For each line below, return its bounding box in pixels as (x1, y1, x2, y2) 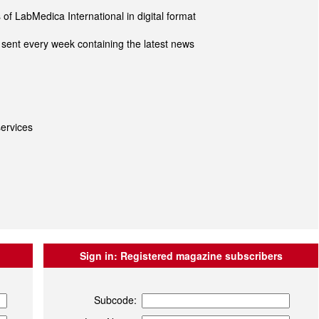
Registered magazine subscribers (117, 249, 283, 263)
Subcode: (94, 293, 137, 308)
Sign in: (79, 249, 117, 263)
